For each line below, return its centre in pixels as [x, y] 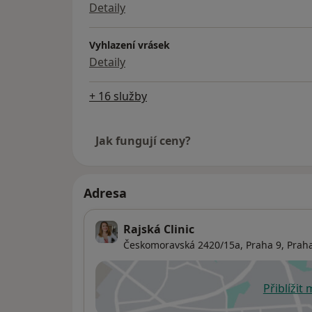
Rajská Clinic [159, 229]
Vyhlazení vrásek [130, 45]
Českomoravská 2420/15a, [183, 245]
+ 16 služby [118, 96]
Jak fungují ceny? [143, 141]
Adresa [105, 193]
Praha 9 [264, 245]
